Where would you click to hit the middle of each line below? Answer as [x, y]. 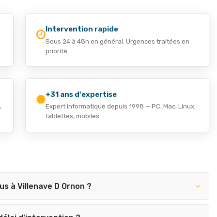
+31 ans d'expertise [81, 94]
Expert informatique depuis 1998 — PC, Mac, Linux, [121, 106]
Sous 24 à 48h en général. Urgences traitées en [118, 41]
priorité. [57, 51]
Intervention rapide [82, 29]
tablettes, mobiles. [73, 116]
